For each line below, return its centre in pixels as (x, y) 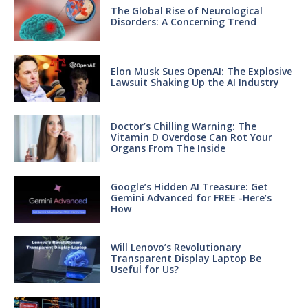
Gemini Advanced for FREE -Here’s (191, 197)
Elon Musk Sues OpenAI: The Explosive (201, 71)
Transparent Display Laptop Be (186, 258)
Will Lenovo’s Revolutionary (176, 247)
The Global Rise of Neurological (186, 10)
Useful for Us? (144, 269)
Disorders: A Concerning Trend (183, 21)
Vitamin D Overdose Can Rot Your (191, 137)
